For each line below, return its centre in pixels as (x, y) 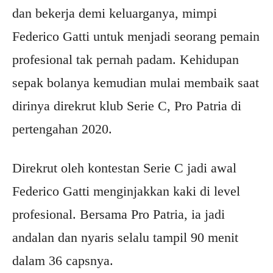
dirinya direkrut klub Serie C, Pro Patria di (127, 106)
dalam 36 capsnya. (63, 261)
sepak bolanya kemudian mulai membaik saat (136, 83)
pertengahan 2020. (62, 129)
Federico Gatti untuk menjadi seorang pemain (136, 36)
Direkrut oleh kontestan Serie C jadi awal (124, 168)
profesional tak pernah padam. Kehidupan (126, 59)
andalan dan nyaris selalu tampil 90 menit (125, 237)
